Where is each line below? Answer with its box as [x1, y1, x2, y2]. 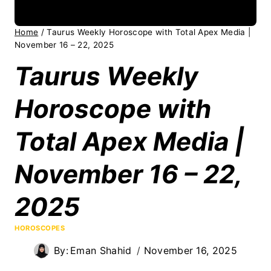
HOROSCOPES [15, 223, 65, 232]
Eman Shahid [70, 244, 132, 256]
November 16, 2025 [143, 244, 238, 256]
